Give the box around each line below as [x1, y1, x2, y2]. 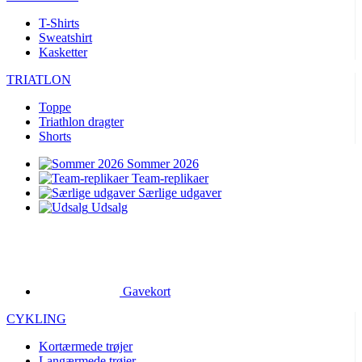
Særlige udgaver [138, 186, 221, 200]
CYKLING [6, 242, 66, 256]
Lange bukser [39, 328, 108, 342]
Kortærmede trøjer [39, 270, 133, 284]
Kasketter [39, 45, 87, 59]
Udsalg [91, 200, 128, 214]
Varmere [39, 343, 82, 356]
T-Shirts [39, 16, 79, 30]
